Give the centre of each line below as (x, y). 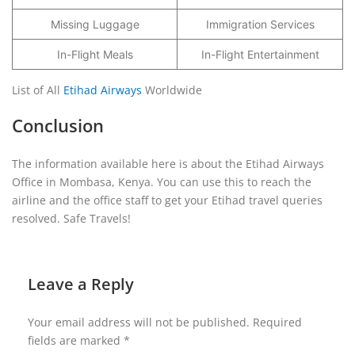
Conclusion (58, 125)
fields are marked (76, 340)
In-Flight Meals (95, 54)
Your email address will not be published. (139, 322)
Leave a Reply (81, 284)
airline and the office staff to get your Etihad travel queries (167, 200)
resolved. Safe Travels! (71, 218)
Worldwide (172, 90)
